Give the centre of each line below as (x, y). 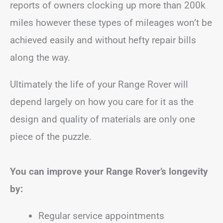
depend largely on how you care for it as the (102, 102)
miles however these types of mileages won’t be (111, 23)
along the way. (40, 57)
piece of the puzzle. (51, 137)
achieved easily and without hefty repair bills (103, 40)
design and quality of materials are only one (103, 119)
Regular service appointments (101, 216)
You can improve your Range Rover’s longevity (109, 171)
